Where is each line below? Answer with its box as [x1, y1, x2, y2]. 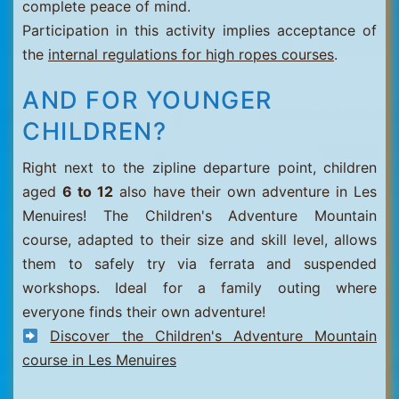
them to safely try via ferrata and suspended [22, 255, 377, 273]
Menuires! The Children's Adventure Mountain [22, 207, 377, 224]
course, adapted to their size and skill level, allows [22, 231, 377, 248]
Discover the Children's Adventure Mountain [50, 327, 377, 345]
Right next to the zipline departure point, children [22, 159, 377, 176]
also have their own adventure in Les [112, 183, 378, 200]
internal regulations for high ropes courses [48, 45, 334, 63]
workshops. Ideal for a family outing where [22, 279, 377, 297]
